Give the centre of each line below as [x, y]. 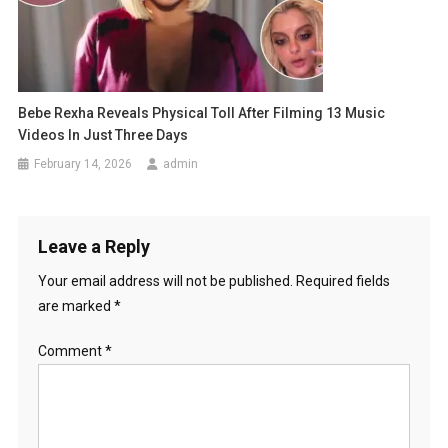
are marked [75, 306]
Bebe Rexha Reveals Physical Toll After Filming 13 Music [202, 113]
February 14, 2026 [83, 164]
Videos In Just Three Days [103, 135]
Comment [71, 351]
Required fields [342, 281]
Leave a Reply [93, 246]
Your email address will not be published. [165, 281]
